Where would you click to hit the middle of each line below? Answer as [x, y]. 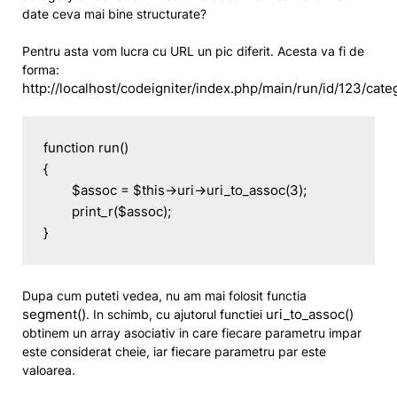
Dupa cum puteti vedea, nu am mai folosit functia [164, 296]
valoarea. [49, 370]
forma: [41, 70]
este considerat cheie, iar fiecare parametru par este [174, 351]
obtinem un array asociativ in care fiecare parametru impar [192, 333]
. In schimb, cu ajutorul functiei [176, 314]
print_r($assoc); [58, 211]
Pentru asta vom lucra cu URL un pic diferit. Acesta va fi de [193, 51]
